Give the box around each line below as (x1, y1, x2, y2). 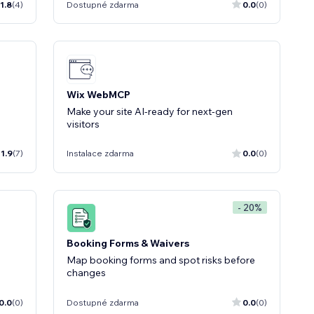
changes (67, 266, 106, 279)
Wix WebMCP (67, 88, 130, 101)
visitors (67, 117, 100, 130)
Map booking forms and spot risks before (67, 254, 255, 266)
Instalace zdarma (67, 148, 134, 158)
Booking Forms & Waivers (67, 237, 189, 250)
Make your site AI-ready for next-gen (67, 104, 233, 118)
